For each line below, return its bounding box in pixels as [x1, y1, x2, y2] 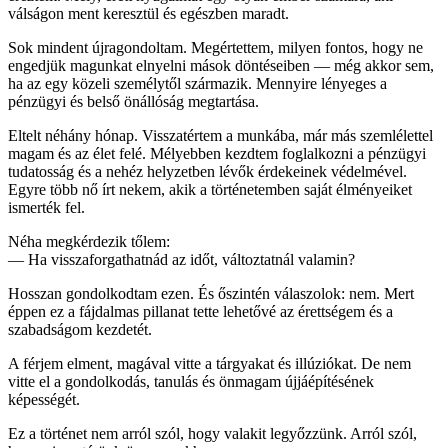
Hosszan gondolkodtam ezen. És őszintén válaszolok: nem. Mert [8, 284, 414, 302]
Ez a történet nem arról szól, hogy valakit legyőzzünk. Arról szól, [8, 424, 417, 442]
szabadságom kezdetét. [8, 320, 152, 338]
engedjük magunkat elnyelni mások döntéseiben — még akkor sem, [8, 56, 434, 74]
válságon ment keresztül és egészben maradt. [8, 4, 289, 22]
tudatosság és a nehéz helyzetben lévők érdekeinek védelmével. [8, 162, 407, 180]
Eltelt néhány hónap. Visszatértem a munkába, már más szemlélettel [8, 126, 433, 144]
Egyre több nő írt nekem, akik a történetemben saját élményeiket [8, 180, 412, 198]
